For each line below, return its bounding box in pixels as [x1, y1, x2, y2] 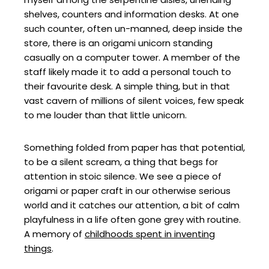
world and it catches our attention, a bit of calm [24, 199, 240, 212]
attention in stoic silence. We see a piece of [24, 170, 222, 183]
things [24, 242, 52, 255]
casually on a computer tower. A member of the [24, 51, 240, 64]
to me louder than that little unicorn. [24, 109, 187, 122]
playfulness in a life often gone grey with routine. [24, 213, 241, 226]
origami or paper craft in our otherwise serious [24, 184, 231, 198]
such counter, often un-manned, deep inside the [24, 22, 243, 35]
